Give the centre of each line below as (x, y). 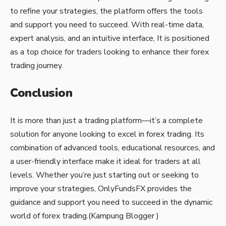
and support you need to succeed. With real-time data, (107, 24)
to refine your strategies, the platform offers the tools (106, 11)
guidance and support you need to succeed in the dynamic (111, 202)
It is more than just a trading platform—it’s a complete (106, 120)
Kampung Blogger (123, 216)
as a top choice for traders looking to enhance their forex (109, 52)
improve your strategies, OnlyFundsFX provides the (101, 188)
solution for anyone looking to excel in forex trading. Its (107, 134)
